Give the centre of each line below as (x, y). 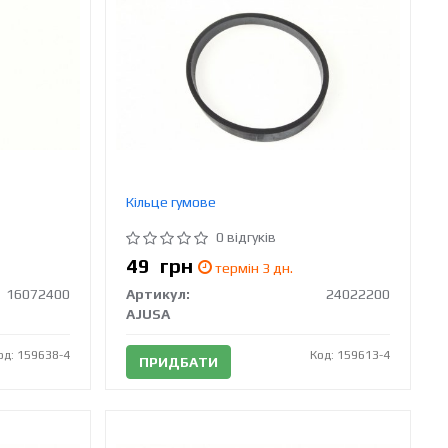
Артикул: (158, 293)
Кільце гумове (171, 201)
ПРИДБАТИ (179, 361)
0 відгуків (246, 236)
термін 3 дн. (253, 267)
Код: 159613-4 (350, 354)
